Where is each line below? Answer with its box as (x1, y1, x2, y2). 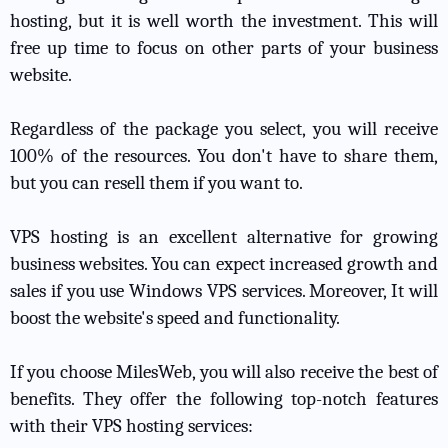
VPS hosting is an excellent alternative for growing (10, 226, 438, 249)
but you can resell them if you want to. (10, 172, 303, 195)
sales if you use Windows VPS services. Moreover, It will (10, 280, 438, 303)
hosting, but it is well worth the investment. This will (10, 10, 438, 33)
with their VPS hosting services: (10, 415, 253, 438)
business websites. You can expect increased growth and (10, 253, 438, 276)
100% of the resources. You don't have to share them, (10, 145, 438, 168)
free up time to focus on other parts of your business (10, 37, 438, 60)
